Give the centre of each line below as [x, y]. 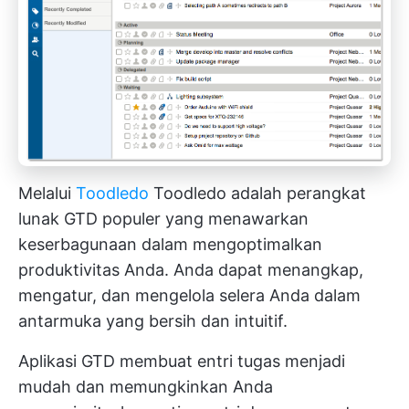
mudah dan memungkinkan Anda [146, 387]
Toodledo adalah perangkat [257, 194]
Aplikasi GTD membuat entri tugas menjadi [182, 362]
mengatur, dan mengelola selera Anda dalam [189, 296]
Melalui [47, 194]
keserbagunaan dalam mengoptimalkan [170, 245]
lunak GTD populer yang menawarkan [163, 219]
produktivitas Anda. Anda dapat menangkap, [191, 270]
